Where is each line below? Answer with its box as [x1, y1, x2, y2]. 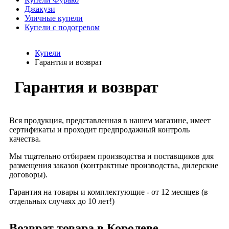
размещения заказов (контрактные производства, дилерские [9, 161, 218, 170]
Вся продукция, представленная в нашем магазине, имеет [9, 116, 211, 125]
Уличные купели [25, 14, 83, 22]
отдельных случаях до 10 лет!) [9, 196, 114, 205]
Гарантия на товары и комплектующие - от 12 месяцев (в [9, 187, 208, 196]
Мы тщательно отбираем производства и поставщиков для [9, 151, 214, 161]
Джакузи [25, 5, 55, 13]
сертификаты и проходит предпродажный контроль [9, 125, 190, 134]
